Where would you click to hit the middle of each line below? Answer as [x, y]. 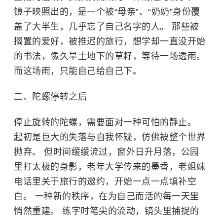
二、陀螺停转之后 [50, 96]
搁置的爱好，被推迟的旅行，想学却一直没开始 [110, 41]
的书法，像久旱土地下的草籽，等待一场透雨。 [110, 56]
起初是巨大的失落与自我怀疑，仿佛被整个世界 [110, 137]
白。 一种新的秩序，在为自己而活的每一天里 [107, 196]
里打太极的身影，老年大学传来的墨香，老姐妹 [110, 166]
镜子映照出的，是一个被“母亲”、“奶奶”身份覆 [107, 12]
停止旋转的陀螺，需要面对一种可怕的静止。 [105, 122]
